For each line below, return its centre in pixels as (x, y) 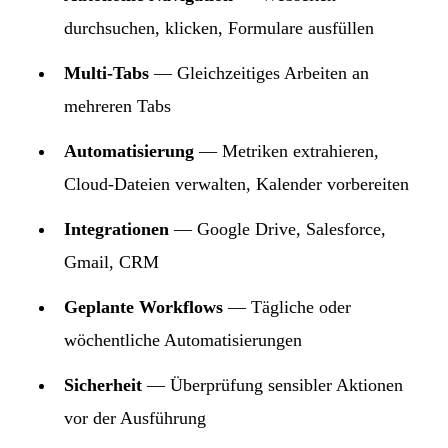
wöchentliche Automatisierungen (183, 339)
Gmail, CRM (111, 261)
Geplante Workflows (143, 306)
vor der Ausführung (135, 417)
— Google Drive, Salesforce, (277, 228)
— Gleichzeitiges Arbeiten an (259, 72)
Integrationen (116, 228)
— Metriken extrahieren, (286, 150)
